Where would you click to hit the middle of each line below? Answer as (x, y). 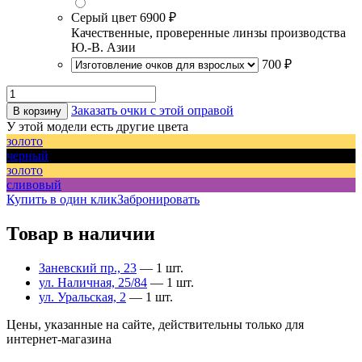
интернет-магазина (59, 339)
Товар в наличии (81, 234)
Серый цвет (104, 18)
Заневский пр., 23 (88, 268)
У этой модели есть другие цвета (97, 127)
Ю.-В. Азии (103, 48)
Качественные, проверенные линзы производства (208, 33)
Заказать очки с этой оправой (152, 111)
